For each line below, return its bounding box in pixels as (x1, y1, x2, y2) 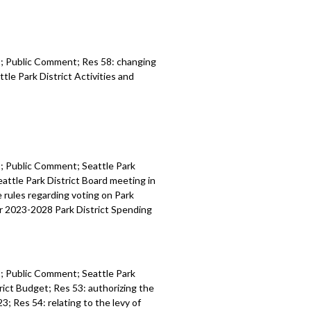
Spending (111, 203, 153, 215)
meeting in (110, 174, 156, 186)
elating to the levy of (51, 296, 142, 308)
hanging (121, 56, 157, 67)
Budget (16, 282, 49, 294)
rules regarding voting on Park (4, 189, 135, 201)
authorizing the (88, 282, 155, 294)
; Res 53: (49, 282, 89, 294)
